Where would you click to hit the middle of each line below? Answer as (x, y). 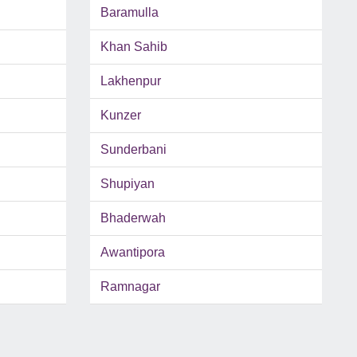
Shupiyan (127, 184)
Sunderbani (133, 150)
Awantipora (132, 253)
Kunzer (120, 116)
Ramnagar (130, 287)
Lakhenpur (130, 81)
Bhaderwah (133, 218)
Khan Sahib (133, 47)
